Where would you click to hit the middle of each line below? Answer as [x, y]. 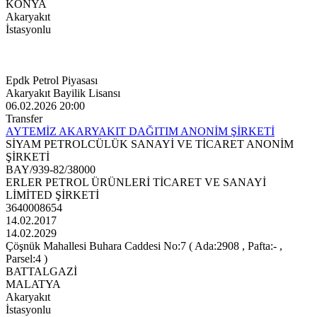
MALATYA [33, 284]
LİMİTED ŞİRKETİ [52, 195]
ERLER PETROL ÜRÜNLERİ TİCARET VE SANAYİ [136, 183]
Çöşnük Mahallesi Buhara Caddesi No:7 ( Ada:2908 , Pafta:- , [144, 246]
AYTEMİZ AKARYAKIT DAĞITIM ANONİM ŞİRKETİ [140, 132]
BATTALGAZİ [41, 272]
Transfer [24, 119]
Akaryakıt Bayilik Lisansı [63, 93]
